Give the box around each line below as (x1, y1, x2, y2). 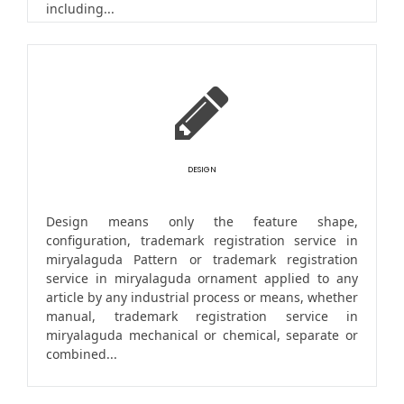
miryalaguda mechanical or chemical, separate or (46, 326, 358, 344)
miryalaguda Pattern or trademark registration (46, 251, 358, 269)
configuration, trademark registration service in (46, 232, 358, 250)
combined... (46, 345, 117, 363)
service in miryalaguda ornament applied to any (46, 270, 358, 288)
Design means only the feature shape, (46, 213, 358, 231)
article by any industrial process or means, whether (46, 289, 358, 307)
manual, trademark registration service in (46, 308, 358, 326)
